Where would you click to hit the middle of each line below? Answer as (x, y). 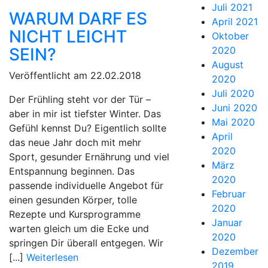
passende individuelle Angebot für (86, 185)
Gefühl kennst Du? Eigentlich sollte (88, 128)
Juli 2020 (233, 93)
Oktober (230, 36)
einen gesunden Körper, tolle (73, 200)
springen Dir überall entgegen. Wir (86, 243)
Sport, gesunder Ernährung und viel (89, 157)
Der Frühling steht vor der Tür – (80, 99)
